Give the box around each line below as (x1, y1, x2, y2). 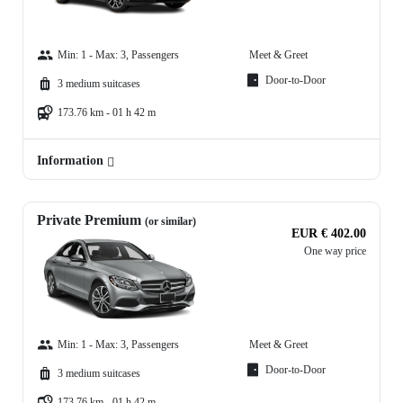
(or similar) (145, 215, 196, 228)
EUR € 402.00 (291, 227, 366, 241)
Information (37, 154, 107, 168)
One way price (304, 245, 366, 258)
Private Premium (37, 212, 145, 228)
